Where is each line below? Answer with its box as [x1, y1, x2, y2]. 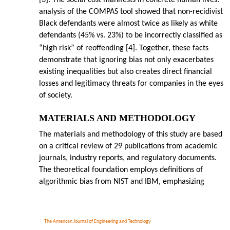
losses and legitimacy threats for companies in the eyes [39, 80, 223, 88]
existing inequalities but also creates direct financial [39, 68, 212, 76]
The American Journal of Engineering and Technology [44, 219, 151, 225]
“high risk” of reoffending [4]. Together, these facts [39, 44, 208, 53]
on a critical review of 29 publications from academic [39, 142, 217, 151]
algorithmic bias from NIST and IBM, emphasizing [39, 178, 204, 186]
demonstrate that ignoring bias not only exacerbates [39, 56, 214, 65]
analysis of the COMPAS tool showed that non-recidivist [39, 8, 223, 16]
